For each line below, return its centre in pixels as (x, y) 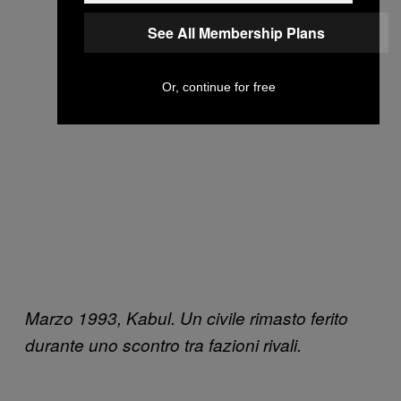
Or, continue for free (218, 86)
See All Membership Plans (236, 32)
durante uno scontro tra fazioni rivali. (163, 344)
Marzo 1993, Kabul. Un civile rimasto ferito (187, 317)
